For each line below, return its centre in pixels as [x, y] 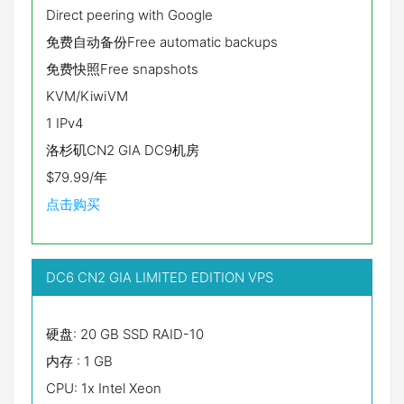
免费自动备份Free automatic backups [162, 42]
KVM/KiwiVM [87, 96]
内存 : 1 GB [79, 361]
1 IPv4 [64, 123]
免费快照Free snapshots [122, 69]
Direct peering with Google [129, 15]
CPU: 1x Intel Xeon [104, 388]
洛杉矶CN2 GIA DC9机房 [123, 150]
